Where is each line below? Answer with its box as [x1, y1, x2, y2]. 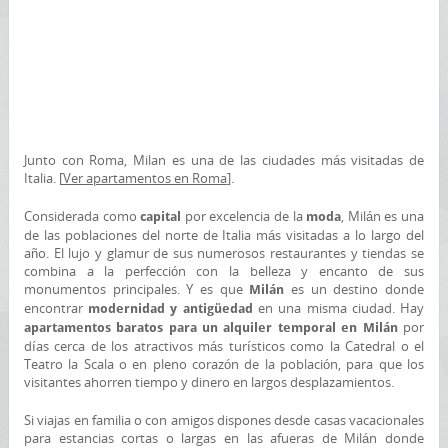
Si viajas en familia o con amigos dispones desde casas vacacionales [23, 411, 425, 429]
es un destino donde [291, 280, 425, 298]
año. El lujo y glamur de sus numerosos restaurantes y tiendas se [23, 244, 425, 262]
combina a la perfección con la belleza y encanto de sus [23, 262, 425, 280]
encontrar [23, 299, 89, 317]
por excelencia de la [184, 207, 307, 225]
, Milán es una [341, 207, 425, 225]
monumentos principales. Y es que [23, 280, 250, 298]
